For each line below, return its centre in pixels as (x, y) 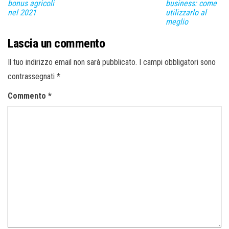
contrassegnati (32, 76)
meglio (177, 21)
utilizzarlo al (186, 12)
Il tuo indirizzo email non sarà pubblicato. (72, 62)
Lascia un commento (56, 43)
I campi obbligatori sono (177, 62)
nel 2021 (22, 12)
